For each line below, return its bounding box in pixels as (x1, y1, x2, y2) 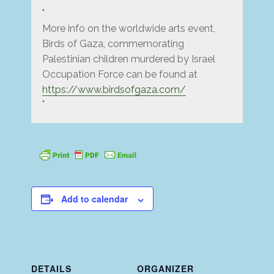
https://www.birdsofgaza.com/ (42, 84, 186, 96)
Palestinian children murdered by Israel (42, 53, 215, 65)
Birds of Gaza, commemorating (42, 38, 184, 50)
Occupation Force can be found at (42, 68, 198, 81)
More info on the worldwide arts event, (42, 23, 215, 35)
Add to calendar (61, 193, 128, 206)
